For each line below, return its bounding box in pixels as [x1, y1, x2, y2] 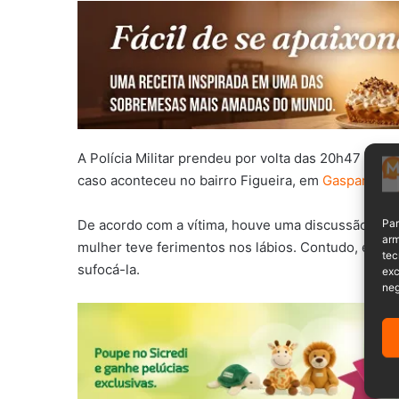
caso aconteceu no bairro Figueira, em [77, 172, 322, 190]
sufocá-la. [77, 261, 140, 279]
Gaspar [322, 172, 366, 190]
